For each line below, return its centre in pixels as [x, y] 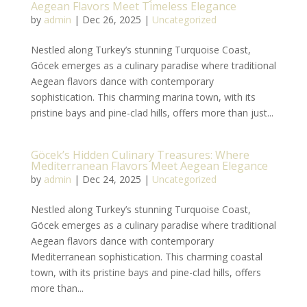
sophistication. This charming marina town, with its [143, 97]
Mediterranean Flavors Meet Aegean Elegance [149, 166]
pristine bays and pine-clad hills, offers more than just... [152, 113]
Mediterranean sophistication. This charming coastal [146, 257]
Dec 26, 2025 [111, 20]
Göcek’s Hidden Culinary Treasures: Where [140, 155]
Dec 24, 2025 [111, 179]
